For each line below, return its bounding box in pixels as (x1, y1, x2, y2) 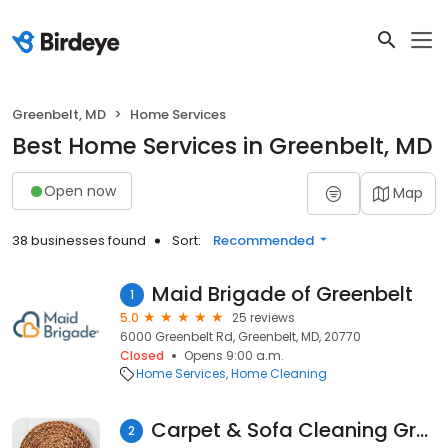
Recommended (213, 231, 314, 250)
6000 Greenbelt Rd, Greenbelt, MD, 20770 (120, 328, 361, 345)
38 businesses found (12, 231, 146, 250)
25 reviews (232, 309, 295, 326)
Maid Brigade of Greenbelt (152, 280, 413, 308)
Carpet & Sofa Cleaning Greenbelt (416, 416, 428, 444)
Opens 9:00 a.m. (184, 347, 284, 364)
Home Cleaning (231, 365, 327, 382)
